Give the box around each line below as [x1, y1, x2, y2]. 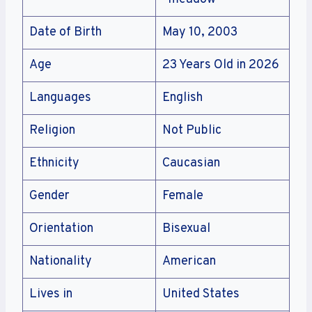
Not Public [162, 122, 221, 139]
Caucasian [162, 155, 220, 171]
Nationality [29, 253, 92, 270]
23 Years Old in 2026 [162, 56, 279, 73]
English [162, 89, 203, 106]
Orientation [29, 220, 93, 237]
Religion [29, 122, 75, 139]
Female [162, 187, 203, 204]
